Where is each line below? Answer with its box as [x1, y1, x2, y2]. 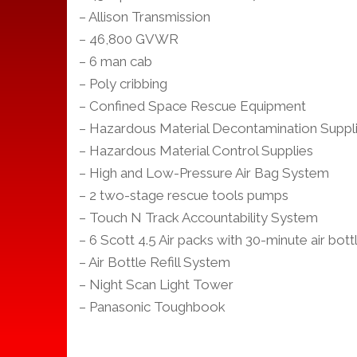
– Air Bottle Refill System [79, 253, 230, 270]
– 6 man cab [79, 53, 152, 69]
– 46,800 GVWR [79, 30, 178, 47]
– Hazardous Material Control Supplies [79, 142, 313, 159]
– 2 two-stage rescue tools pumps [79, 186, 288, 203]
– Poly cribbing [79, 75, 167, 92]
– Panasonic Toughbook [79, 298, 226, 315]
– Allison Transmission [79, 8, 210, 25]
